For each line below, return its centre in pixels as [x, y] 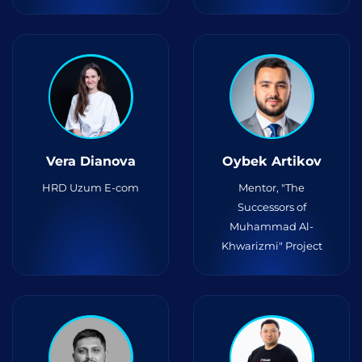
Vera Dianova [90, 161]
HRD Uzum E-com [90, 187]
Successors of [271, 207]
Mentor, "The [271, 187]
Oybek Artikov [271, 161]
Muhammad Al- [271, 226]
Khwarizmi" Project [271, 246]
